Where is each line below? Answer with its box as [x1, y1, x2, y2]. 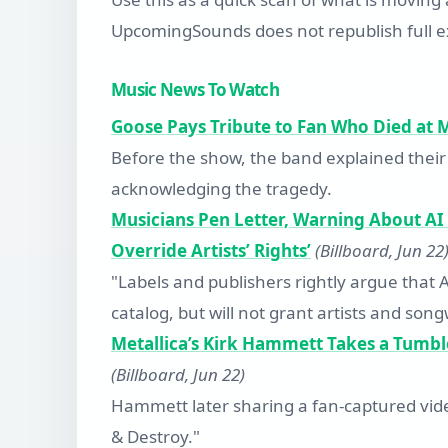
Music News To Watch [111, 78, 280, 102]
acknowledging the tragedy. [111, 177, 332, 201]
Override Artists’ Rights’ [111, 239, 311, 263]
